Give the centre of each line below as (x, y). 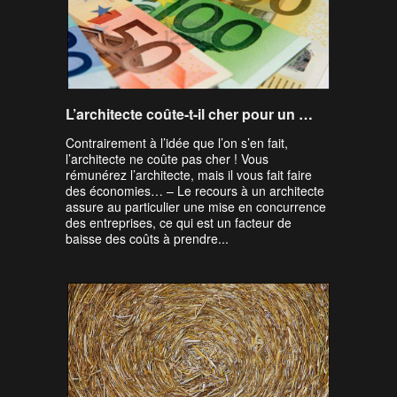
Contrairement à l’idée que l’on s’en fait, (177, 143)
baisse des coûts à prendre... (147, 238)
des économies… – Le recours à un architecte (195, 191)
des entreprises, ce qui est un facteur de (179, 222)
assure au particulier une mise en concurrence (196, 206)
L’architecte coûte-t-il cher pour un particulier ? (306, 114)
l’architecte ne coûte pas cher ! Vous (167, 159)
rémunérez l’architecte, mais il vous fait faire (189, 175)
